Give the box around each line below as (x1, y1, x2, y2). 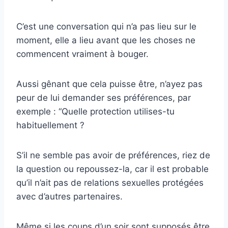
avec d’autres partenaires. (16, 191, 123, 202)
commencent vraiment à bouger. (16, 48, 149, 59)
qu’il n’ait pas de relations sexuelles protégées (16, 177, 204, 188)
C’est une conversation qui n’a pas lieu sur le (16, 21, 196, 32)
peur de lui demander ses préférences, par (16, 92, 191, 103)
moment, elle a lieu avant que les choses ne (16, 35, 195, 45)
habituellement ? (16, 120, 84, 130)
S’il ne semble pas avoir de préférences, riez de (16, 150, 210, 160)
